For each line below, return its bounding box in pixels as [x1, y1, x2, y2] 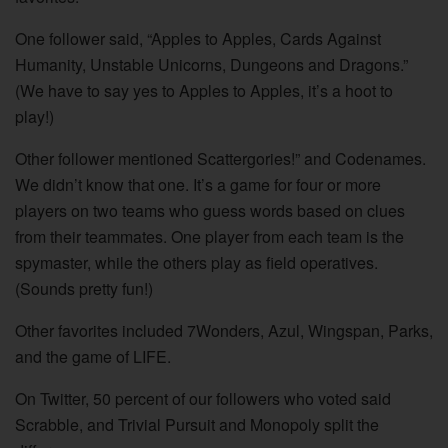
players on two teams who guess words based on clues [15, 198, 405, 222]
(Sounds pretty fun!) [15, 276, 153, 300]
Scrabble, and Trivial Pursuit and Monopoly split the [15, 412, 379, 436]
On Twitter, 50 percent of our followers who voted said [15, 386, 391, 410]
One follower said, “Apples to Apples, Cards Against [15, 26, 381, 50]
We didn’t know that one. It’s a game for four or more [15, 172, 381, 196]
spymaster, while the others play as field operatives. [15, 250, 378, 274]
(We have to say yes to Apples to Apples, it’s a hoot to [15, 78, 393, 102]
